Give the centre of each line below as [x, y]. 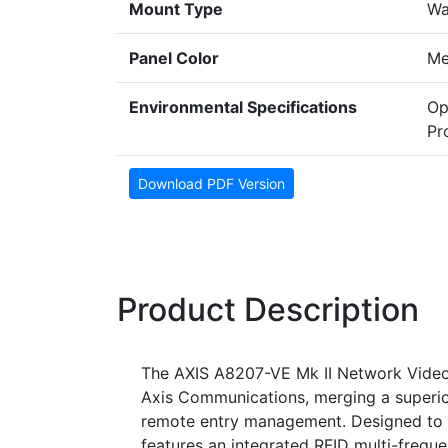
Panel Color [174, 58]
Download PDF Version [211, 184]
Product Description [268, 310]
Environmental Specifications [243, 107]
